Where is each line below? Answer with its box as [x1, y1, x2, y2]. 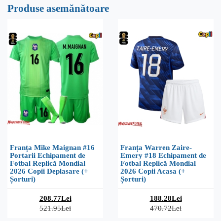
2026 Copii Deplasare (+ [10, 167, 88, 175]
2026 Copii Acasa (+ [120, 167, 185, 175]
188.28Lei [149, 194, 182, 202]
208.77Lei [39, 194, 72, 202]
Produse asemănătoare [7, 2, 109, 14]
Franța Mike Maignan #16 [10, 143, 95, 151]
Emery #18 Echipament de [120, 151, 206, 159]
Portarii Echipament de [10, 151, 85, 159]
